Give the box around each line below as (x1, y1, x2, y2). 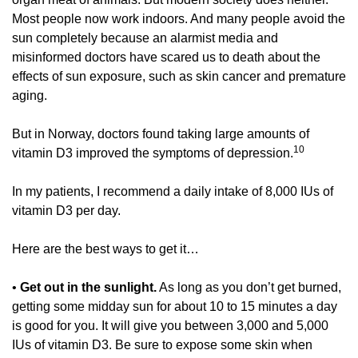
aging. (12, 89, 50, 103)
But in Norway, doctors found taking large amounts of (12, 127, 309, 141)
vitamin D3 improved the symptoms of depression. (12, 146, 293, 161)
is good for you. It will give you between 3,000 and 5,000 (12, 319, 328, 333)
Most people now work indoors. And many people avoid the (12, 12, 345, 26)
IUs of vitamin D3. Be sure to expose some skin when (12, 338, 312, 352)
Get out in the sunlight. (20, 280, 157, 295)
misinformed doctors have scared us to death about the (12, 50, 320, 65)
